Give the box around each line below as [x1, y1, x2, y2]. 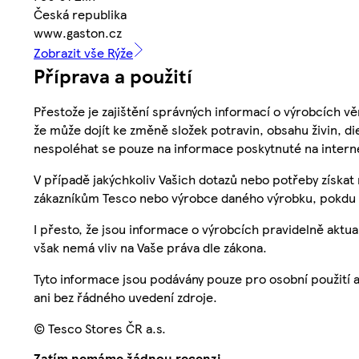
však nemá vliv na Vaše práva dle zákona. [34, 238, 267, 257]
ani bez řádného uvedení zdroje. [34, 288, 217, 307]
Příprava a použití [34, 62, 192, 90]
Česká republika [34, 5, 127, 24]
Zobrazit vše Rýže [34, 43, 133, 63]
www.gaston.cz [34, 23, 122, 42]
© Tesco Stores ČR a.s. [34, 319, 166, 338]
